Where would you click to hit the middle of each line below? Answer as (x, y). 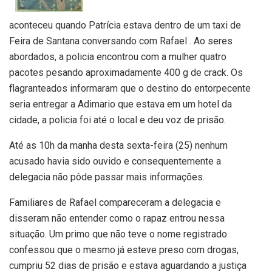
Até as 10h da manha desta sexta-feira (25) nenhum (118, 145)
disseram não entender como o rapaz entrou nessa (117, 218)
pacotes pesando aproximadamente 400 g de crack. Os (126, 72)
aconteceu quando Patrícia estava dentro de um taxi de (125, 25)
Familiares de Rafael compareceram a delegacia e (115, 202)
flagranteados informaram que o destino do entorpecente (130, 88)
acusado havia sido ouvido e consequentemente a (115, 161)
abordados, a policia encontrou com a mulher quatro (118, 56)
